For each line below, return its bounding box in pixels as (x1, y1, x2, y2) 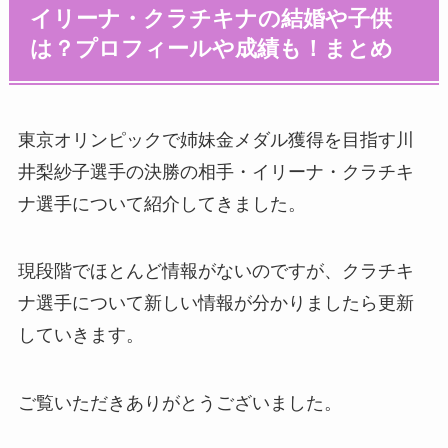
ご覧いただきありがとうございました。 (17, 393, 342, 414)
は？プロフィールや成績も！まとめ (30, 37, 394, 62)
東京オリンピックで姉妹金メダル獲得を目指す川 (17, 129, 414, 150)
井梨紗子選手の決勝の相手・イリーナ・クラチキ (17, 161, 414, 182)
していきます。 (17, 325, 144, 346)
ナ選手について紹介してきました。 (17, 193, 306, 214)
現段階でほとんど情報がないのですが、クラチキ (17, 261, 414, 282)
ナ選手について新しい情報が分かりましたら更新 (17, 293, 414, 314)
